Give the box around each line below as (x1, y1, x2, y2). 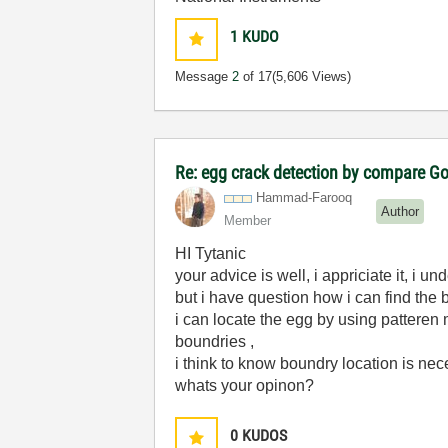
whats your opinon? (175, 377, 323, 394)
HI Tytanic (175, 245, 247, 262)
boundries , (175, 333, 255, 350)
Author (381, 203, 420, 219)
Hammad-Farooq (256, 190, 353, 205)
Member (224, 213, 272, 228)
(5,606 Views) (272, 69, 352, 84)
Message (175, 69, 233, 84)
